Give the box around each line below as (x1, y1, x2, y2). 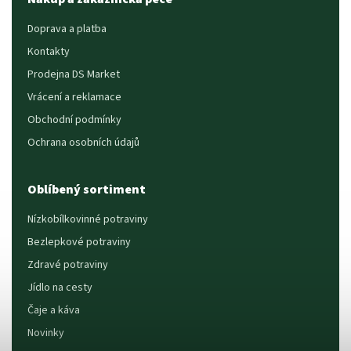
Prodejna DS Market (27, 67, 120, 83)
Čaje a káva (27, 302, 80, 319)
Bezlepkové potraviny (27, 234, 131, 251)
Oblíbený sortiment (27, 181, 146, 199)
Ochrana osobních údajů (27, 135, 139, 151)
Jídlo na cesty (27, 280, 92, 296)
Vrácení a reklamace (27, 89, 121, 106)
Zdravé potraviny (27, 257, 108, 273)
